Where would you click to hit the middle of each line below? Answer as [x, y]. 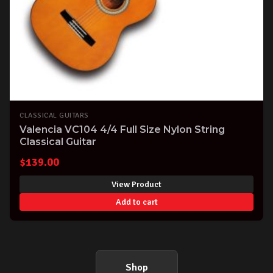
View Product [136, 184]
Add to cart [136, 202]
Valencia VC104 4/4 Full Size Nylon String [122, 129]
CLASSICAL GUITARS [54, 115]
